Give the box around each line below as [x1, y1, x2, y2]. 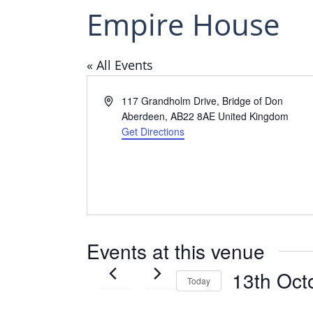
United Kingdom [218, 109, 289, 123]
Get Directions [122, 124, 185, 138]
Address [103, 93, 140, 107]
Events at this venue [87, 237, 265, 265]
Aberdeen [122, 109, 166, 123]
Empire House [87, 4, 280, 44]
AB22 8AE [170, 109, 216, 123]
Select [231, 295, 265, 312]
